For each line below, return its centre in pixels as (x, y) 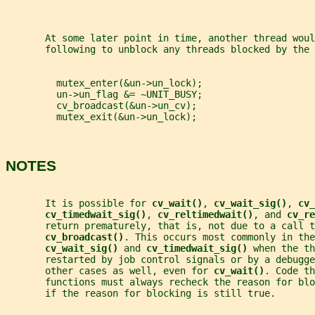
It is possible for (79, 204)
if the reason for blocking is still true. (141, 294)
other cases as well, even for (110, 271)
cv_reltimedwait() (205, 215)
